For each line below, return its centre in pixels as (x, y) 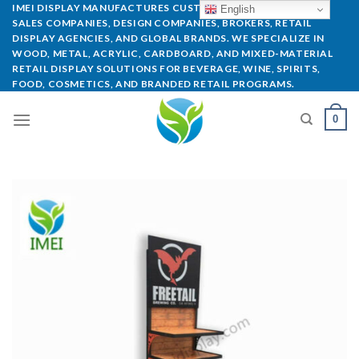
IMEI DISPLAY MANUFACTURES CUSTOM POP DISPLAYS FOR (165, 8)
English (236, 9)
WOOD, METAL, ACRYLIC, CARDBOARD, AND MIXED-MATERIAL (173, 53)
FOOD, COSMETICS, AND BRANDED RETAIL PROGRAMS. (154, 84)
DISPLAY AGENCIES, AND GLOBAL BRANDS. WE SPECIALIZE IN (168, 38)
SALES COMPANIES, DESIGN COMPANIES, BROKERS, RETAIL (162, 23)
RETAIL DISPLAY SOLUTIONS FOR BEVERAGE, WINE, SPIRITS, (166, 69)
